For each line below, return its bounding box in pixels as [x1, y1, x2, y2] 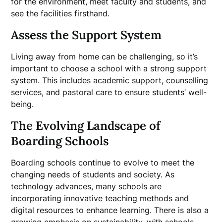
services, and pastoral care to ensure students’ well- [11, 87, 207, 97]
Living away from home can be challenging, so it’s [11, 52, 198, 61]
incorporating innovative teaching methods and [11, 193, 189, 203]
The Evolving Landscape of [11, 118, 161, 133]
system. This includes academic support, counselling [11, 75, 209, 85]
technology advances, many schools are [11, 181, 162, 191]
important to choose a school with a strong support [11, 63, 207, 73]
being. [11, 99, 34, 109]
